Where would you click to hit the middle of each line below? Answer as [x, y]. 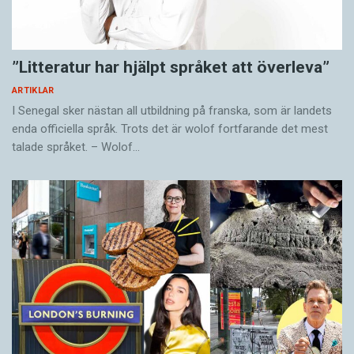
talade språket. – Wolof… [76, 147]
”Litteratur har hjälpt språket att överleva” [171, 68]
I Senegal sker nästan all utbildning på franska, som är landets [172, 111]
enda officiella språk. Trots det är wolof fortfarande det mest [170, 129]
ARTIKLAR [33, 91]
